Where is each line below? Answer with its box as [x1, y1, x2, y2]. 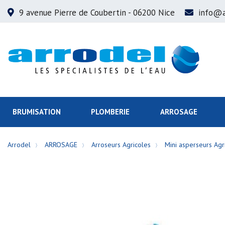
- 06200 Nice [126, 7, 175, 18]
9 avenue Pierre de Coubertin [19, 7, 126, 18]
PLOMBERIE [91, 107, 130, 117]
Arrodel [8, 140, 31, 149]
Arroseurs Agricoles [91, 140, 151, 149]
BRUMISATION [13, 107, 61, 117]
